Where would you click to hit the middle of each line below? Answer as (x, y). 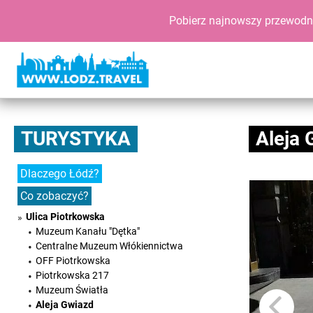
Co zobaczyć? (54, 196)
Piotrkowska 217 (72, 275)
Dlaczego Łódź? (60, 174)
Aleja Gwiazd (65, 305)
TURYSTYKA (76, 139)
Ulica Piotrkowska (65, 217)
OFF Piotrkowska (73, 261)
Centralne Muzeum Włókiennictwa (109, 246)
